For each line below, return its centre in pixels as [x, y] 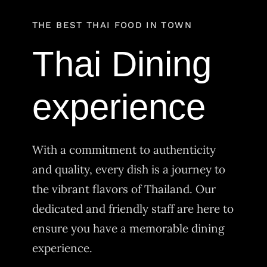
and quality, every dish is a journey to [128, 170]
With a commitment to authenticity [124, 150]
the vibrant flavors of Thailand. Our [124, 189]
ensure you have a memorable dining [128, 229]
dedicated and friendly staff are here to [133, 209]
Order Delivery [49, 17]
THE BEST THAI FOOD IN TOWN [112, 25]
